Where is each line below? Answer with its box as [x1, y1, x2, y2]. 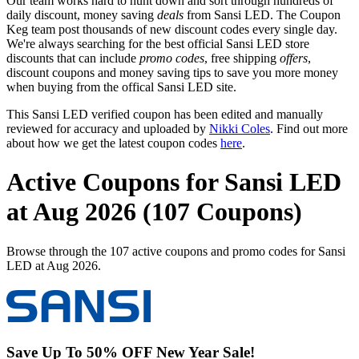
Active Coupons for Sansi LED [6, 167, 341, 197]
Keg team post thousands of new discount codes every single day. [6, 22, 337, 36]
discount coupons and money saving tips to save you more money [6, 65, 338, 79]
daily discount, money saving [6, 7, 157, 22]
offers [280, 50, 308, 65]
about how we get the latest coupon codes [6, 135, 220, 150]
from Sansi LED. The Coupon [184, 7, 341, 22]
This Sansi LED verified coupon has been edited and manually [6, 107, 323, 121]
